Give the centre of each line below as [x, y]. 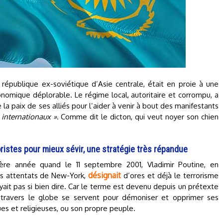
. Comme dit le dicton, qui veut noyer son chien [138, 117]
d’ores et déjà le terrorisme [170, 175]
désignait [105, 175]
